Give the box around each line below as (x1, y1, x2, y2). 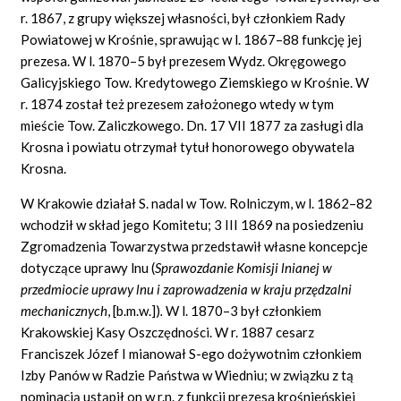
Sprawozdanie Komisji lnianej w (155, 259, 333, 276)
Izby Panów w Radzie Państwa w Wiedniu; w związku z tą (21, 366, 354, 383)
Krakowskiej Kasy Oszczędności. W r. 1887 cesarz (21, 323, 315, 340)
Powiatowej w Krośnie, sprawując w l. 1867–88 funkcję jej (21, 30, 363, 47)
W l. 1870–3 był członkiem (166, 302, 322, 319)
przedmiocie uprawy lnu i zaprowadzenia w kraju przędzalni (21, 280, 353, 297)
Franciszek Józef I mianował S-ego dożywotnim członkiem (21, 345, 363, 362)
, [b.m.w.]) (107, 302, 161, 319)
